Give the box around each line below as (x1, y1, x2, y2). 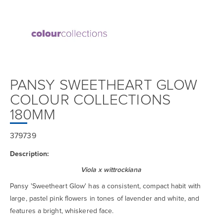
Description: (10, 150, 49, 158)
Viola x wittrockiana (81, 166, 141, 174)
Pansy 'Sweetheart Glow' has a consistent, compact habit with (10, 182, 201, 190)
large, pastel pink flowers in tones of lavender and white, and (10, 195, 200, 202)
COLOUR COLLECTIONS (10, 93, 170, 108)
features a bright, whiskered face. (10, 207, 114, 215)
